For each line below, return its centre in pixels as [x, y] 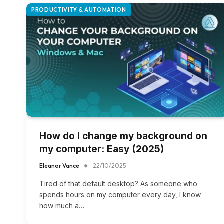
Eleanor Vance [59, 166]
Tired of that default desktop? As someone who [118, 184]
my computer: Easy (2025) [102, 149]
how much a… [62, 206]
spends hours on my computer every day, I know [120, 195]
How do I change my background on [123, 136]
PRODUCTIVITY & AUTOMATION [79, 10]
